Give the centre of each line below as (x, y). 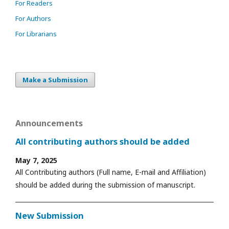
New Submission (50, 215)
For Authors (33, 18)
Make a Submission (55, 79)
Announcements (49, 123)
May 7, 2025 (36, 160)
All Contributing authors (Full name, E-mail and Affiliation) (111, 172)
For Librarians (36, 33)
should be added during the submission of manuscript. (105, 185)
